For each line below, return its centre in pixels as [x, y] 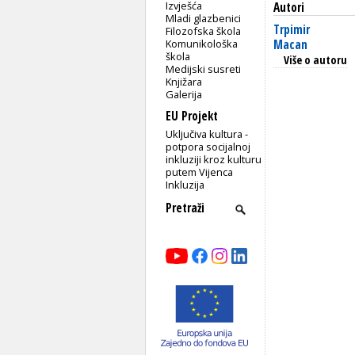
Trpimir [292, 29]
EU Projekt [192, 116]
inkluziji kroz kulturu [214, 159]
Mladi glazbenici [204, 18]
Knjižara [184, 81]
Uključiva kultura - [207, 134]
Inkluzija [185, 184]
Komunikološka [202, 43]
